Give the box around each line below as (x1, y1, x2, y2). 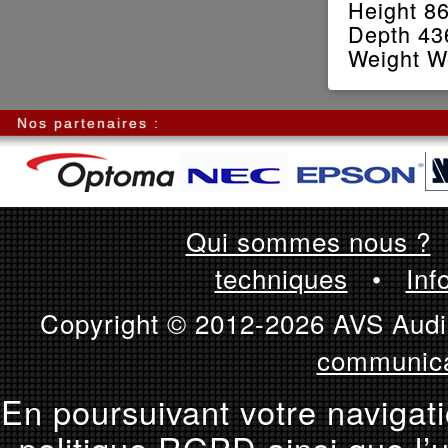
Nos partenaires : (17, 115, 160, 131)
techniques (214, 259, 348, 296)
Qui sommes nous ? (185, 222, 431, 259)
